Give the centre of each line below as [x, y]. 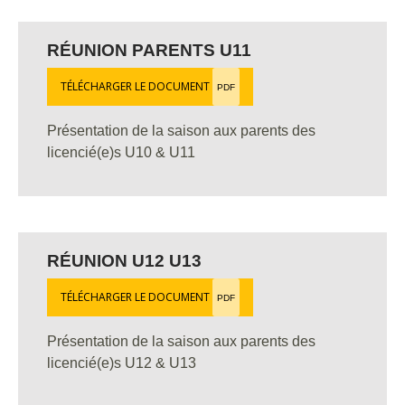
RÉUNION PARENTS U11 [149, 50]
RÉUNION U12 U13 [124, 261]
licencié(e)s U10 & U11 [121, 152]
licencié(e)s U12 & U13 [122, 363]
